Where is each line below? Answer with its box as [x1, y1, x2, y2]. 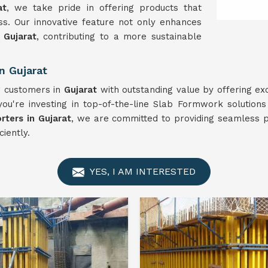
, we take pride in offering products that [6, 2, 202, 13]
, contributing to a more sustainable [36, 31, 202, 42]
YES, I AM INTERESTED [87, 166, 196, 177]
